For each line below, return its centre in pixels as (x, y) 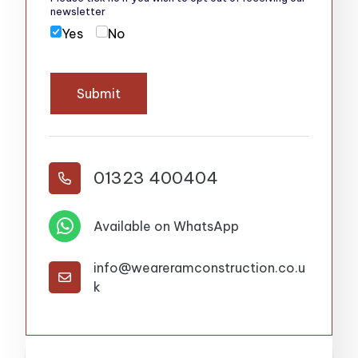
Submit (98, 93)
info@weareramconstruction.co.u (199, 267)
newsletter (78, 12)
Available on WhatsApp (166, 226)
